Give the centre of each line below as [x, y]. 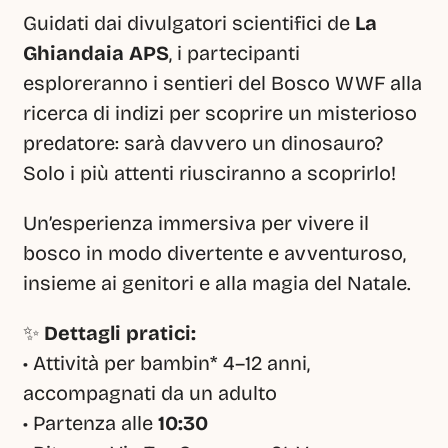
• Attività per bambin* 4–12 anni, [166, 363]
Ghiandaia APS [96, 53]
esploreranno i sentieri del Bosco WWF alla [222, 83]
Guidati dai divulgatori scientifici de [189, 23]
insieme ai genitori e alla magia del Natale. [217, 283]
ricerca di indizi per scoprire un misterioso [220, 113]
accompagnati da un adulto [150, 393]
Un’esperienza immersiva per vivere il [196, 223]
